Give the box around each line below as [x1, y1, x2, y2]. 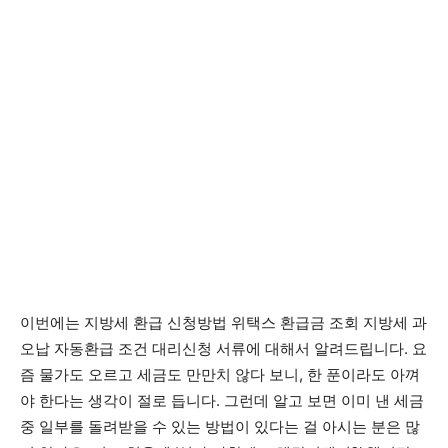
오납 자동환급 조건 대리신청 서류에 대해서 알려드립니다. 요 [20, 339, 427, 358]
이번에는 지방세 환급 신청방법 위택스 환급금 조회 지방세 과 [20, 313, 427, 332]
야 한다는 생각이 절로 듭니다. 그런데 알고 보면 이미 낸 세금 [20, 391, 424, 410]
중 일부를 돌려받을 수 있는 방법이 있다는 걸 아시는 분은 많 [20, 417, 420, 436]
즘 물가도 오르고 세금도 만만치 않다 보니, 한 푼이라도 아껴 [20, 365, 420, 384]
